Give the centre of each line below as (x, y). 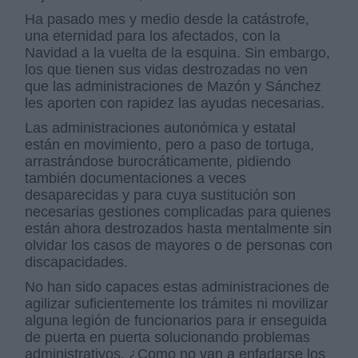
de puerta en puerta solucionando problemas (168, 337)
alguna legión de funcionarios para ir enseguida (176, 320)
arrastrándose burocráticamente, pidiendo (158, 161)
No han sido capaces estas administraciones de (177, 287)
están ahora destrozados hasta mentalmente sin (179, 229)
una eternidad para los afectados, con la (153, 36)
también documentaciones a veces (136, 178)
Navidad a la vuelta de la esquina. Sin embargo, (178, 53)
